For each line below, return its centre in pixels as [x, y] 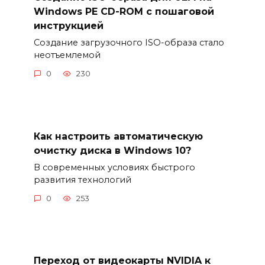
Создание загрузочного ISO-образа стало [129, 42]
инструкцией [68, 25]
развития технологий [82, 180]
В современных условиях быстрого [114, 167]
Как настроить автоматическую [118, 136]
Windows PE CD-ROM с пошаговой [124, 11]
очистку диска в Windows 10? [112, 150]
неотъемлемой [67, 55]
